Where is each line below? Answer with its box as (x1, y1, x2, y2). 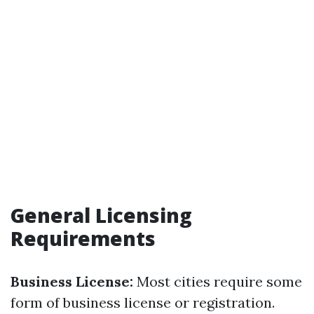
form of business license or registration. (11, 294, 275, 311)
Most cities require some (133, 273, 302, 290)
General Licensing (11, 202, 192, 228)
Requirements (11, 225, 156, 252)
